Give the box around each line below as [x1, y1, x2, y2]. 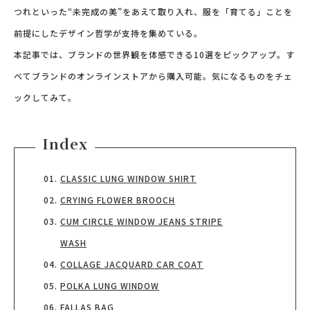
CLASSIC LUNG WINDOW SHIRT [60, 172, 197, 184]
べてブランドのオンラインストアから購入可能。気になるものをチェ [14, 70, 293, 82]
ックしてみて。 [14, 91, 77, 103]
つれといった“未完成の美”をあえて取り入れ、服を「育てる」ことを [14, 6, 293, 17]
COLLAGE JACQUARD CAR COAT [60, 258, 203, 270]
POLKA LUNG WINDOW [60, 280, 159, 291]
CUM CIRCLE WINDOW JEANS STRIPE [60, 215, 223, 227]
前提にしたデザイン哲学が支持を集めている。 [14, 27, 203, 39]
